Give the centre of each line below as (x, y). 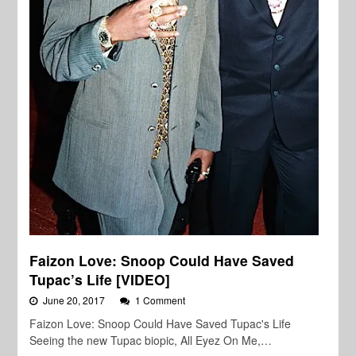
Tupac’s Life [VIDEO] (100, 279)
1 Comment (161, 300)
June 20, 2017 (75, 300)
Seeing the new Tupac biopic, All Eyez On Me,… (151, 340)
